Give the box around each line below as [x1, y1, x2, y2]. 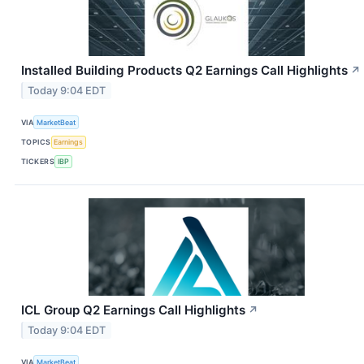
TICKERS [21, 157, 55, 167]
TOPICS [21, 137, 51, 147]
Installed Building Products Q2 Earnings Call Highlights [21, 63, 348, 79]
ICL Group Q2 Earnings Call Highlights [21, 302, 245, 318]
